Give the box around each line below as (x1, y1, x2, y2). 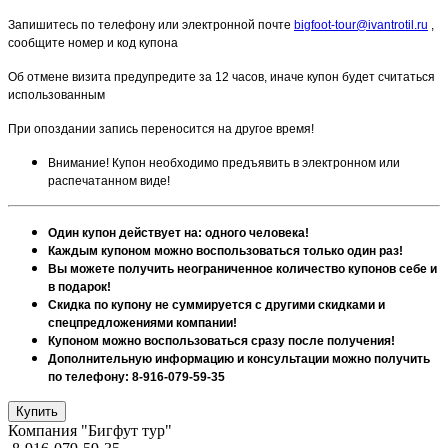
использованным (8, 87, 105, 102)
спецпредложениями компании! (48, 315, 237, 330)
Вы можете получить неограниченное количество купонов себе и (48, 261, 437, 276)
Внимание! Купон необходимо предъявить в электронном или (48, 155, 400, 170)
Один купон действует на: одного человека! (48, 225, 309, 240)
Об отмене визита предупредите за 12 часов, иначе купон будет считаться (8, 69, 435, 84)
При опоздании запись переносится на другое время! (8, 121, 314, 136)
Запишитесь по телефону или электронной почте (8, 17, 294, 32)
